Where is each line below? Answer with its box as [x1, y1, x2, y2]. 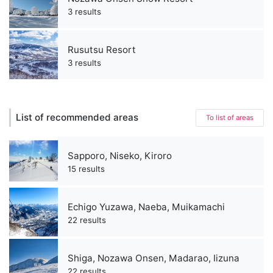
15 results [68, 163, 105, 174]
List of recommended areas [15, 112, 138, 124]
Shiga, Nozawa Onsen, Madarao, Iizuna [68, 252, 239, 264]
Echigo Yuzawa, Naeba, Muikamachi [68, 200, 225, 213]
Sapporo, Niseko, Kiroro [68, 149, 172, 161]
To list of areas [206, 113, 253, 122]
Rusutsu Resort [68, 43, 136, 55]
